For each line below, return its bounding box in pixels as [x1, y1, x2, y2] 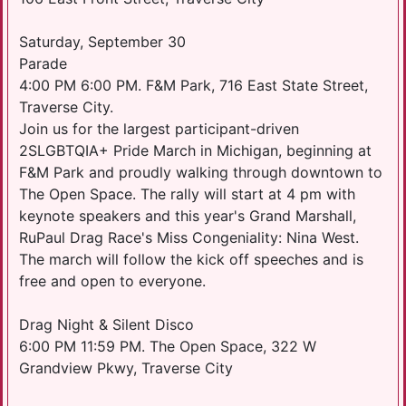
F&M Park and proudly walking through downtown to [19, 162, 382, 181]
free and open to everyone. [19, 271, 206, 290]
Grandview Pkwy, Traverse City [19, 358, 233, 377]
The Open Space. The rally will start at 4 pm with [19, 184, 355, 203]
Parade [19, 53, 67, 72]
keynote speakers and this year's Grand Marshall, [19, 206, 356, 225]
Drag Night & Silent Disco [19, 314, 194, 333]
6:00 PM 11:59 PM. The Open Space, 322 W [19, 336, 316, 355]
